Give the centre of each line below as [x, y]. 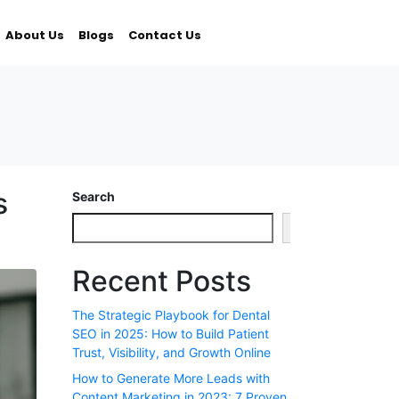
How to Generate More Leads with [171, 378]
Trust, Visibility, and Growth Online [171, 352]
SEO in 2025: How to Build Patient [171, 333]
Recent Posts [162, 281]
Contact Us [164, 35]
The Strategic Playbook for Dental [171, 314]
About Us [34, 35]
